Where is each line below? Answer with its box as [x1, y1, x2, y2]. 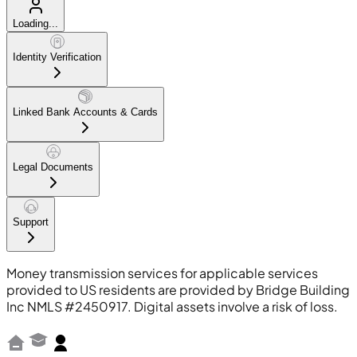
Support [13, 215, 49, 228]
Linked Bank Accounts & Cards [13, 105, 158, 118]
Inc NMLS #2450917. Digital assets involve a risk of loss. [6, 297, 338, 315]
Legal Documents [13, 160, 93, 173]
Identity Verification [13, 50, 101, 63]
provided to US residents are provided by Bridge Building [6, 280, 350, 298]
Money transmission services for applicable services [6, 264, 318, 281]
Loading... [13, 17, 58, 29]
